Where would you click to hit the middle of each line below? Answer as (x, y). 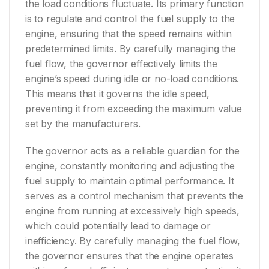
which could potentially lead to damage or (118, 226)
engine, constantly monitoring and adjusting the (130, 166)
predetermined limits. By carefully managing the (131, 49)
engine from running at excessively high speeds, (132, 211)
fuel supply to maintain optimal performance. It (130, 181)
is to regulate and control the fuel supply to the (130, 19)
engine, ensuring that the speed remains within (128, 34)
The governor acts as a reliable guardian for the (132, 151)
